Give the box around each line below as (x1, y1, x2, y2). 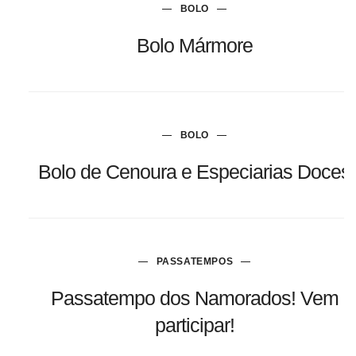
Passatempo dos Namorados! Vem (50, 287, 339, 310)
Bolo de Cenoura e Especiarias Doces (38, 161, 351, 184)
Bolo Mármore (136, 34, 253, 57)
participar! (154, 314, 234, 337)
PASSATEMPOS (156, 256, 234, 268)
